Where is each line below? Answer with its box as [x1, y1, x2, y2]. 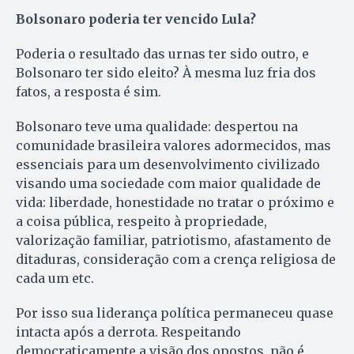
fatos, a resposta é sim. [16, 84, 161, 100]
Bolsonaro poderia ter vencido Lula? [16, 11, 256, 28]
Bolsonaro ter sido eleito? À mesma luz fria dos [16, 65, 316, 81]
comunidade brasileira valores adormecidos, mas [16, 137, 331, 154]
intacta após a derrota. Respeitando [16, 324, 241, 341]
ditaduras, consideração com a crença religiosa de [16, 251, 336, 268]
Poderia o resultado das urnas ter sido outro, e [16, 46, 309, 62]
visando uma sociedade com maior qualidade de [16, 175, 321, 192]
